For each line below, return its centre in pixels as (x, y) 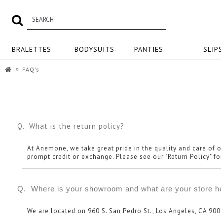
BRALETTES (31, 49)
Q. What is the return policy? (71, 126)
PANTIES (149, 49)
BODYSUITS (94, 49)
